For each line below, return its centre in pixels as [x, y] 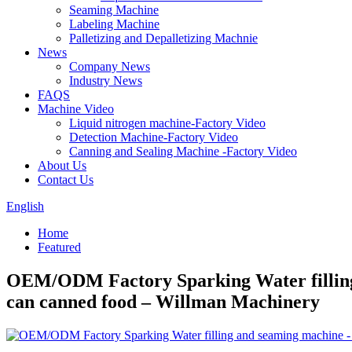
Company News [110, 66]
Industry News [106, 81]
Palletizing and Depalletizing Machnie [163, 38]
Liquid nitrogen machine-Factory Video [167, 123]
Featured [59, 247]
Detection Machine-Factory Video [154, 137]
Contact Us [66, 180]
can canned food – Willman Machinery [163, 301]
